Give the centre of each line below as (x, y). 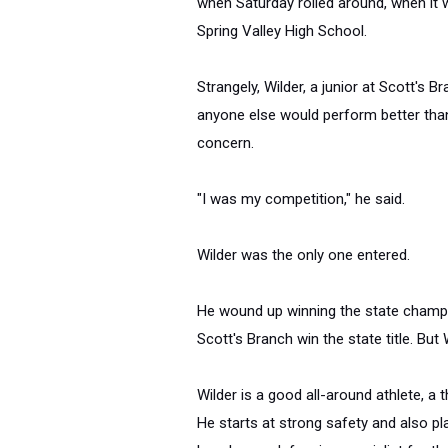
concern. (225, 143)
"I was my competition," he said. (301, 199)
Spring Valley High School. (282, 31)
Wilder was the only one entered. (303, 255)
